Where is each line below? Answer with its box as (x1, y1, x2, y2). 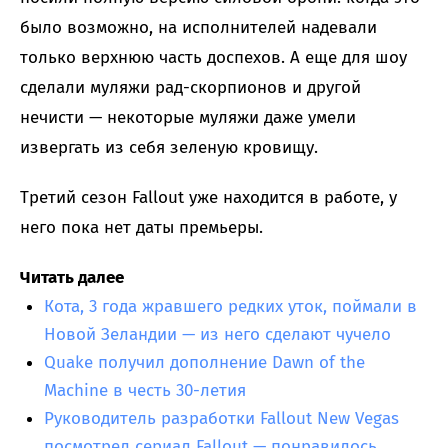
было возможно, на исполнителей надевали (20, 17, 377, 39)
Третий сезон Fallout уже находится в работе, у (20, 187, 397, 209)
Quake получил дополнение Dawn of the (44, 352, 365, 374)
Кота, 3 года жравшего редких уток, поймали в (44, 296, 417, 318)
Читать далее (20, 267, 124, 289)
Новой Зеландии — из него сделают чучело (44, 324, 391, 346)
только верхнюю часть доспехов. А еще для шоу (20, 47, 407, 69)
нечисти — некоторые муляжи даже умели (20, 107, 356, 129)
